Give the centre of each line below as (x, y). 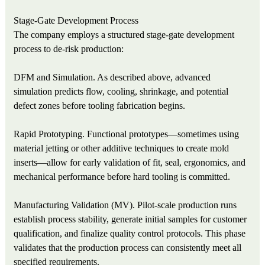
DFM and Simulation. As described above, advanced (112, 77)
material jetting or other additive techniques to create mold (122, 148)
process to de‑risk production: (69, 49)
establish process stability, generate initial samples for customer (130, 219)
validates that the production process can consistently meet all (128, 248)
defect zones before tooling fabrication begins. (100, 106)
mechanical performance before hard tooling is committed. (122, 177)
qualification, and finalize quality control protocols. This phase (130, 234)
